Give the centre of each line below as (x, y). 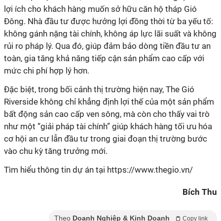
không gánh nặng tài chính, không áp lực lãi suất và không (110, 34)
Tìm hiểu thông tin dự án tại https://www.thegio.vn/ (98, 170)
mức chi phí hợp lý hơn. (47, 71)
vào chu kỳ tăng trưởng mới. (56, 151)
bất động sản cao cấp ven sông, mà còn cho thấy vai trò (107, 114)
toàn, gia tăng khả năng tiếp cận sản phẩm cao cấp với (104, 58)
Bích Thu (200, 192)
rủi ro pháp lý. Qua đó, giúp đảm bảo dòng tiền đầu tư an (107, 46)
